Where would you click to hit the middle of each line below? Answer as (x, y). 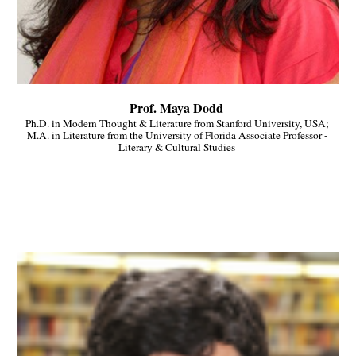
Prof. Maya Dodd (178, 108)
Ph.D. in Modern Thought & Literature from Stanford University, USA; (177, 124)
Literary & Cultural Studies (178, 147)
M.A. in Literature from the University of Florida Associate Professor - (177, 135)
